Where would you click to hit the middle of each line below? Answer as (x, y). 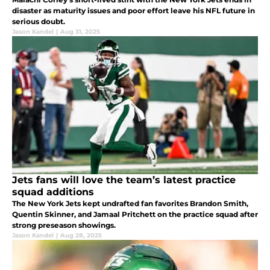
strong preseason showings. (64, 225)
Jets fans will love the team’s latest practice (124, 180)
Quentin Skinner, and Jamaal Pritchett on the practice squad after (135, 214)
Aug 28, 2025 (81, 235)
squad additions (53, 192)
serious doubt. (39, 21)
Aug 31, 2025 (80, 31)
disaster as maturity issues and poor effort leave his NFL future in (133, 10)
